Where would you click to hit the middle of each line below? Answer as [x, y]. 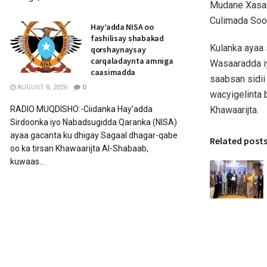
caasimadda [113, 72]
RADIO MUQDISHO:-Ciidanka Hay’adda [81, 109]
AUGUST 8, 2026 [41, 87]
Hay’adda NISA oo [122, 27]
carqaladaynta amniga [132, 61]
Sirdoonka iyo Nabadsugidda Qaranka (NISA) [94, 122]
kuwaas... [27, 162]
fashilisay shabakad [127, 38]
